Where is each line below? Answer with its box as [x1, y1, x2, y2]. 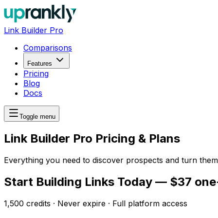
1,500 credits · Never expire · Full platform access [4, 198, 187, 208]
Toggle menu [19, 113, 55, 120]
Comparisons [23, 43, 72, 53]
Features [27, 60, 52, 67]
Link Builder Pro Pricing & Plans [4, 131, 180, 145]
